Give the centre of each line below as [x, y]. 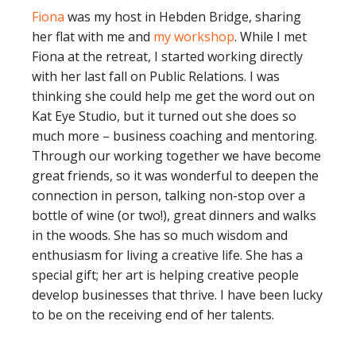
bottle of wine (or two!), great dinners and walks [174, 215]
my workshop [194, 37]
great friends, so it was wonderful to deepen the [175, 176]
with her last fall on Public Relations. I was [156, 76]
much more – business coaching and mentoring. [174, 136]
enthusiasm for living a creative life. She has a [167, 255]
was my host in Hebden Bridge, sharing [183, 17]
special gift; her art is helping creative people [165, 275]
